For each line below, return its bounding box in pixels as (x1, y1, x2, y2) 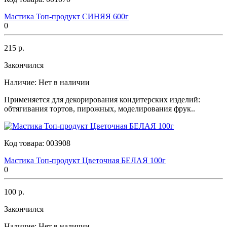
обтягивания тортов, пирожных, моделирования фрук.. (4, 104, 195, 113)
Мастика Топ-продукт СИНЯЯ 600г (4, 12, 129, 21)
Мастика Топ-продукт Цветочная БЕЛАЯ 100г (4, 156, 166, 165)
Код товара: (4, 138, 46, 147)
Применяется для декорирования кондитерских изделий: (4, 95, 200, 104)
